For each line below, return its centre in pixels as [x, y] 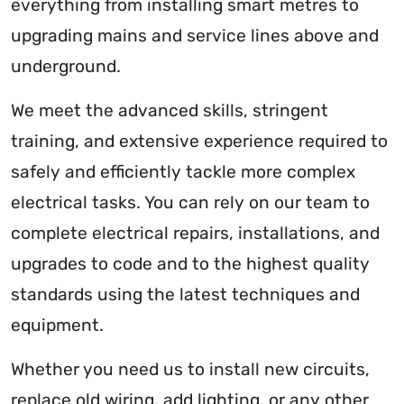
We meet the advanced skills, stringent [170, 110]
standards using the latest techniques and [185, 294]
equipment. [57, 325]
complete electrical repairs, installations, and [195, 233]
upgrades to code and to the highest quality [190, 263]
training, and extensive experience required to [199, 141]
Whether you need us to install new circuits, [190, 369]
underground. [66, 66]
